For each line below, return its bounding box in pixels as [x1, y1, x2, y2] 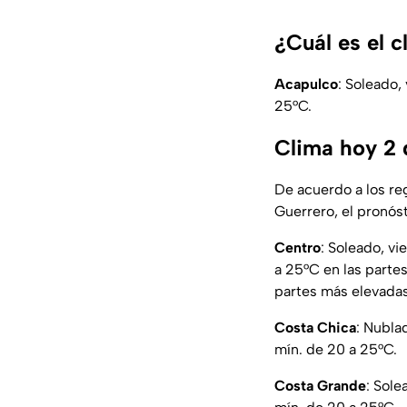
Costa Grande [274, 377, 366, 395]
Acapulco [274, 75, 338, 94]
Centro [274, 239, 321, 257]
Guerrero [274, 203, 334, 221]
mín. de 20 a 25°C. [274, 341, 397, 359]
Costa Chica [274, 319, 356, 337]
